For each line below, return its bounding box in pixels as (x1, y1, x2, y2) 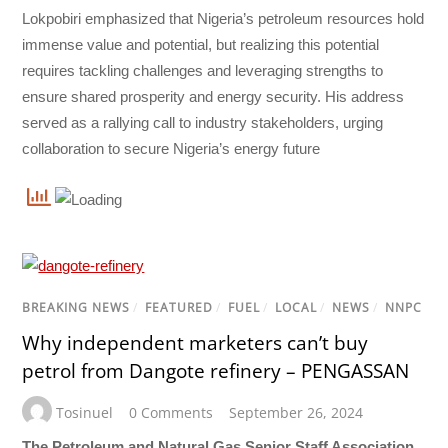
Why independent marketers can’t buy (22, 329, 369, 356)
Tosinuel (56, 403, 114, 423)
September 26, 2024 (229, 403, 364, 423)
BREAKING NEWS (22, 299, 131, 317)
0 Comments (129, 403, 214, 423)
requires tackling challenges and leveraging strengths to (22, 62, 384, 80)
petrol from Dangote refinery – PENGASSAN (22, 357, 410, 384)
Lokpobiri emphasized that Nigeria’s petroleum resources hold (22, 10, 425, 28)
